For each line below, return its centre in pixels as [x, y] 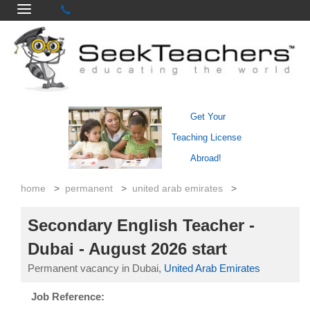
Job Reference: [68, 297]
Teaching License [207, 138]
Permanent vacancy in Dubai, [96, 268]
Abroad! [206, 158]
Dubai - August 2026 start [127, 249]
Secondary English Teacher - [141, 226]
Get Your [208, 117]
